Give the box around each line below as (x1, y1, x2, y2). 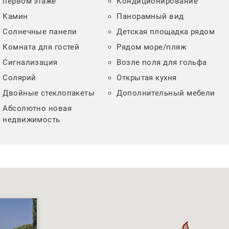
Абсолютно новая (3, 104, 72, 113)
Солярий (3, 73, 36, 83)
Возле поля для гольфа (117, 58, 207, 67)
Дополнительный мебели (117, 88, 215, 98)
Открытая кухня (117, 73, 177, 83)
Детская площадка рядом (117, 27, 215, 37)
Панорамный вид (117, 12, 184, 21)
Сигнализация (3, 58, 58, 67)
